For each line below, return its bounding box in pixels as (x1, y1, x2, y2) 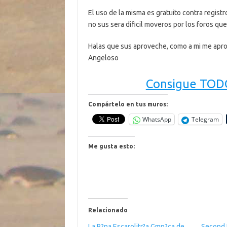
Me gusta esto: (88, 143, 135, 149)
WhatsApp (142, 115, 171, 124)
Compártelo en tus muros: (88, 101, 168, 107)
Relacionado (88, 207, 128, 213)
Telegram (191, 115, 219, 124)
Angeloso (88, 54, 119, 62)
